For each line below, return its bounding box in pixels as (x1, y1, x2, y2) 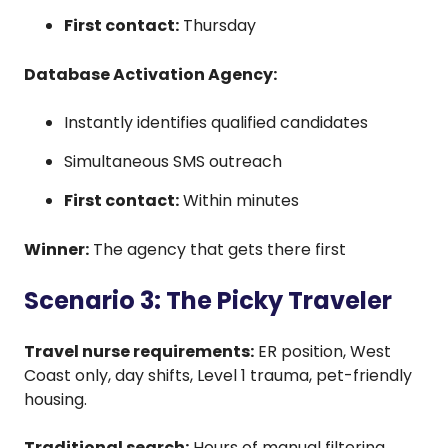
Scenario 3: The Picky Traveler (24, 283, 392, 317)
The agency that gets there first (89, 237, 346, 261)
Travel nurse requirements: (24, 339, 254, 363)
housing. (24, 387, 87, 411)
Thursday (179, 13, 256, 37)
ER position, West (254, 339, 391, 363)
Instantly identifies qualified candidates (64, 110, 368, 134)
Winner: (24, 237, 89, 261)
